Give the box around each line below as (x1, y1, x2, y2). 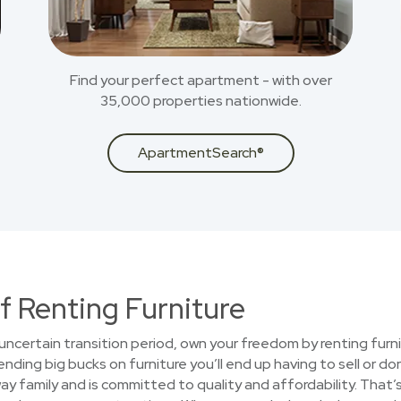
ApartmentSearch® (137, 143, 264, 162)
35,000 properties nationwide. (99, 91, 302, 110)
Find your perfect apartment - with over (69, 71, 332, 90)
